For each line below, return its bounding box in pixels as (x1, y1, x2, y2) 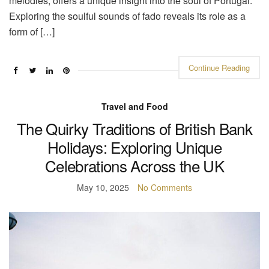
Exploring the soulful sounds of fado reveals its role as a (9, 9, 246, 23)
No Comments (138, 181, 192, 194)
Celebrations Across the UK (44, 154, 225, 177)
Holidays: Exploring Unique (47, 136, 222, 159)
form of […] (9, 25, 55, 39)
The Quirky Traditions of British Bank (17, 117, 252, 140)
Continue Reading (189, 62, 250, 74)
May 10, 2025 (77, 181, 129, 194)
